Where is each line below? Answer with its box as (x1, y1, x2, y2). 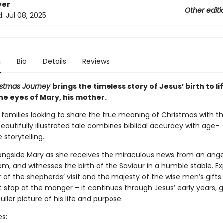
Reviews (82, 56, 110, 66)
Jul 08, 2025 (5, 10, 46, 21)
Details (42, 56, 66, 66)
